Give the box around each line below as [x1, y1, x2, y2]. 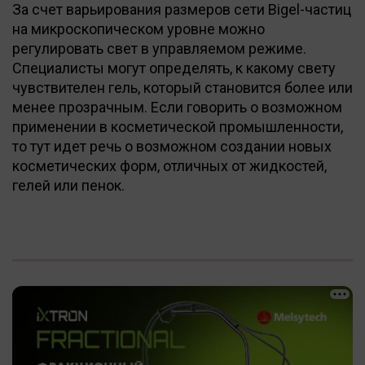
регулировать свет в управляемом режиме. [12, 39, 306, 57]
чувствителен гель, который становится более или [12, 78, 353, 96]
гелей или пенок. [12, 176, 125, 194]
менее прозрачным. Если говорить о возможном [12, 98, 342, 116]
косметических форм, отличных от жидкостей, [12, 156, 327, 174]
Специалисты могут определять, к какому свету [12, 59, 336, 77]
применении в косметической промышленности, [12, 117, 343, 135]
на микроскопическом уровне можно [12, 20, 265, 37]
